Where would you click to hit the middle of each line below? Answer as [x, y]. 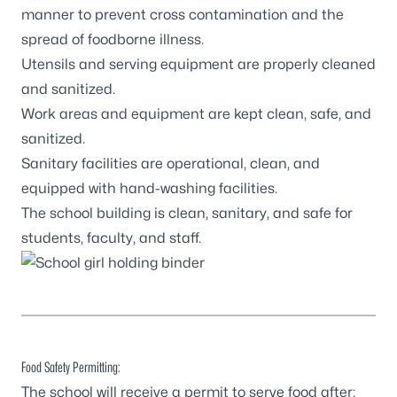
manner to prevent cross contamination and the [183, 15]
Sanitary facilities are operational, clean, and [171, 163]
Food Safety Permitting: [72, 367]
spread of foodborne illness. [113, 39]
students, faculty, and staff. [111, 238]
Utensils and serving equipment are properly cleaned [198, 64]
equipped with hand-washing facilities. [151, 188]
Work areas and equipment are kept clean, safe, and [196, 114]
